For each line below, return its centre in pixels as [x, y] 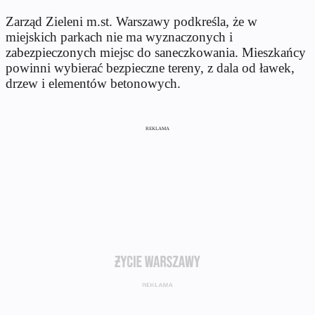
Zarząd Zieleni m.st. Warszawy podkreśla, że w [131, 21]
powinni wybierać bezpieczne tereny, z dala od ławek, [150, 67]
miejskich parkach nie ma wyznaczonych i [119, 37]
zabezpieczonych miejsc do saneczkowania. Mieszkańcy [156, 52]
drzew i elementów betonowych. [93, 83]
